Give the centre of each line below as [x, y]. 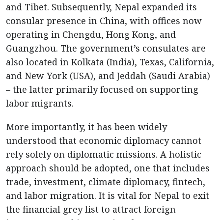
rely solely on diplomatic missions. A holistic [104, 154]
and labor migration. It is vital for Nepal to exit [108, 195]
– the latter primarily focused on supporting [102, 89]
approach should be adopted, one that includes [108, 168]
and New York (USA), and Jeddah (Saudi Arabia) [108, 76]
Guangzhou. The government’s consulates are [106, 48]
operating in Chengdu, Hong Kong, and [91, 34]
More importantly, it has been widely [86, 127]
